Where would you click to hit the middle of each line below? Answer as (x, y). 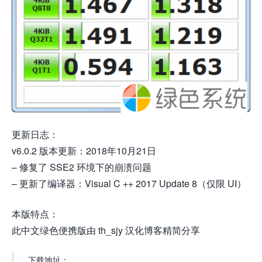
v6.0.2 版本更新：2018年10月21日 (84, 150)
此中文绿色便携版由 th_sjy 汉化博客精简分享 (106, 230)
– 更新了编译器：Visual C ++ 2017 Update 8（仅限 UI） (129, 183)
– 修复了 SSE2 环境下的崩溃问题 (82, 167)
